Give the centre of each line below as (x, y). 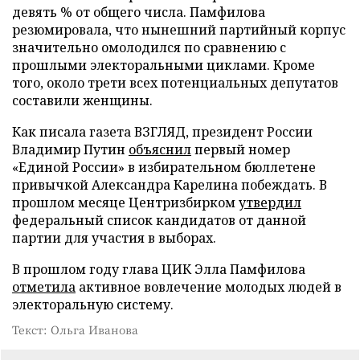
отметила (44, 287)
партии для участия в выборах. (114, 238)
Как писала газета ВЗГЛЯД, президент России (162, 132)
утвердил (270, 202)
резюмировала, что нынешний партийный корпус (179, 30)
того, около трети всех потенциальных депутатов (175, 83)
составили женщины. (82, 100)
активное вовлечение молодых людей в (209, 287)
